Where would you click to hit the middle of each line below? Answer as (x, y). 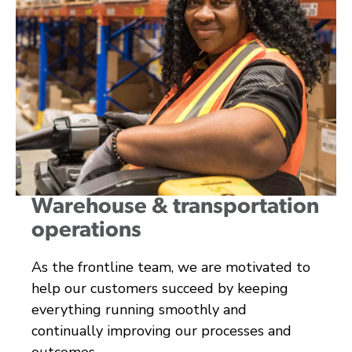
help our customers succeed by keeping (160, 288)
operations (86, 231)
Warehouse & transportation (175, 207)
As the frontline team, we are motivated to (171, 267)
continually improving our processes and (161, 330)
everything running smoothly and (139, 309)
